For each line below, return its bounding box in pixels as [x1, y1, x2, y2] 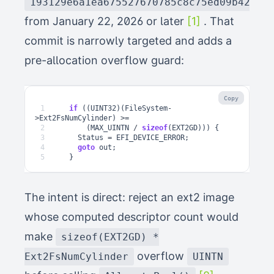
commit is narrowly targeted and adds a [24, 34, 232, 48]
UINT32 [91, 104, 116, 113]
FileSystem [125, 104, 168, 113]
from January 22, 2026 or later [24, 15, 187, 28]
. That [201, 15, 234, 28]
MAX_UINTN [91, 124, 129, 133]
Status [78, 133, 103, 143]
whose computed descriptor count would [24, 210, 239, 224]
